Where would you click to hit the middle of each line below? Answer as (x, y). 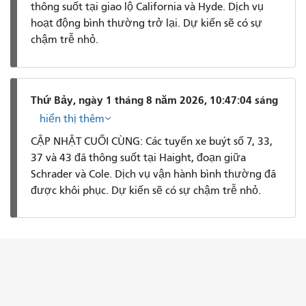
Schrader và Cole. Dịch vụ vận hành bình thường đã (153, 174)
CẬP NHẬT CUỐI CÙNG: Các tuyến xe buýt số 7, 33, (152, 141)
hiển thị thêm (72, 119)
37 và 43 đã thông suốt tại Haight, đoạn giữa (138, 157)
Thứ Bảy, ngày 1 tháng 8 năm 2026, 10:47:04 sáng (154, 100)
